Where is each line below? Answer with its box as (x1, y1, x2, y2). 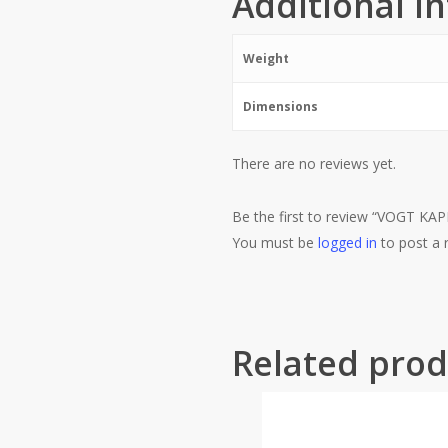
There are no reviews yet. (232, 154, 396, 173)
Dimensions (243, 98, 318, 115)
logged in (318, 233, 377, 252)
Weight (243, 50, 289, 67)
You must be (232, 233, 318, 252)
